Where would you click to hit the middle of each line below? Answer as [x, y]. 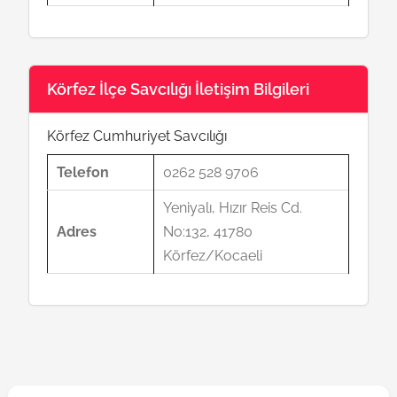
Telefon [83, 172]
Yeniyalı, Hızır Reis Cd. [233, 208]
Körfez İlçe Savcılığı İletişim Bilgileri [179, 89]
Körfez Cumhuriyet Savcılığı [137, 136]
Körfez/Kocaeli [213, 256]
